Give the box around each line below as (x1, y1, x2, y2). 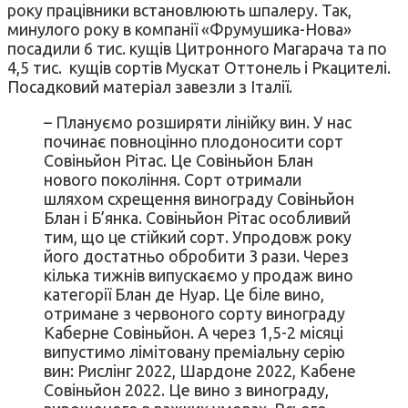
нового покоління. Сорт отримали (44, 170, 301, 189)
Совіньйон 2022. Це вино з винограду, (44, 381, 329, 400)
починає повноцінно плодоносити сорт (44, 132, 343, 151)
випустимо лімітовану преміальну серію (44, 342, 345, 362)
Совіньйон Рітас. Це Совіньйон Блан (44, 151, 313, 170)
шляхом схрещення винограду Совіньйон (44, 189, 354, 209)
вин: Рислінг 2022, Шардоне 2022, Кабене (44, 362, 356, 381)
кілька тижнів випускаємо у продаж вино (44, 266, 353, 285)
